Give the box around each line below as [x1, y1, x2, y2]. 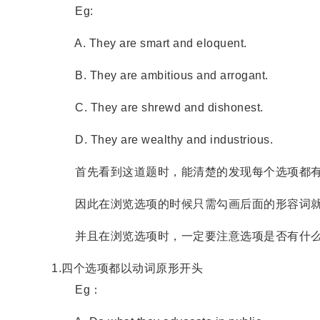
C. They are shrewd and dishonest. [51, 101, 264, 114]
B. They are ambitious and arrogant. [51, 69, 269, 81]
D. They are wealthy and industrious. [51, 133, 273, 146]
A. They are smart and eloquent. [51, 36, 247, 49]
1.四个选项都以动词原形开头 [51, 261, 203, 274]
